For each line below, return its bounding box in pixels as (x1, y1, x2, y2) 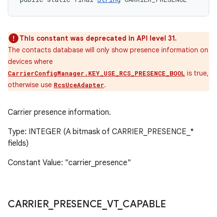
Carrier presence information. (8, 108, 111, 117)
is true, (185, 69, 209, 77)
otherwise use (8, 80, 54, 89)
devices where (8, 57, 53, 66)
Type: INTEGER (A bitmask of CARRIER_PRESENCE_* (8, 127, 194, 137)
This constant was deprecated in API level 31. (19, 34, 177, 43)
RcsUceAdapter (54, 81, 104, 89)
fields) (8, 139, 29, 148)
